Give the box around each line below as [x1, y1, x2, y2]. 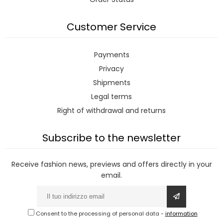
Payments [94, 50, 129, 60]
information [165, 210, 198, 218]
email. [101, 170, 122, 181]
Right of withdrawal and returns [57, 106, 166, 116]
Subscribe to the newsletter [42, 131, 181, 145]
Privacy [99, 64, 124, 74]
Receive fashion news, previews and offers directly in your [11, 159, 212, 170]
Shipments [93, 78, 130, 88]
